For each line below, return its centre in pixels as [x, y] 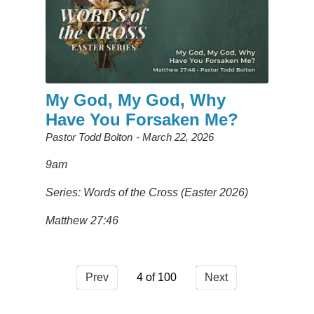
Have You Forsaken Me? [142, 119]
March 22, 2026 [178, 137]
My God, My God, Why [135, 100]
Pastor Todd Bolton [89, 137]
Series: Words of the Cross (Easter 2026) [146, 192]
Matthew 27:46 [82, 220]
